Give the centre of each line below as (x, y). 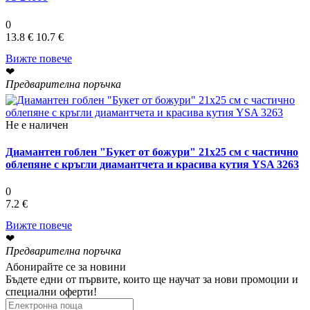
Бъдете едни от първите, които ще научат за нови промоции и (152, 280)
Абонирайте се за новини (66, 267)
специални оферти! (51, 292)
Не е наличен (37, 125)
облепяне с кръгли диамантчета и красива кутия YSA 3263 (152, 164)
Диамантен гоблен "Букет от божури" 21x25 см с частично (152, 152)
